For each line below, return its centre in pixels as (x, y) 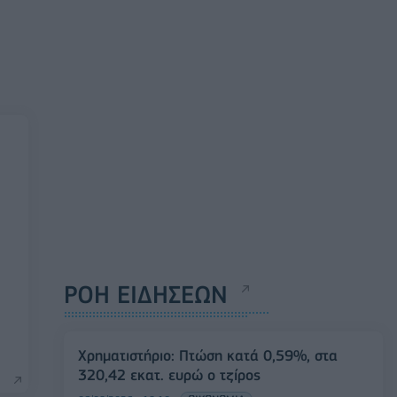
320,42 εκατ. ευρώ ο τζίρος (169, 375)
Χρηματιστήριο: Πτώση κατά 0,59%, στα (208, 355)
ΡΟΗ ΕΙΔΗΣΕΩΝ (146, 295)
